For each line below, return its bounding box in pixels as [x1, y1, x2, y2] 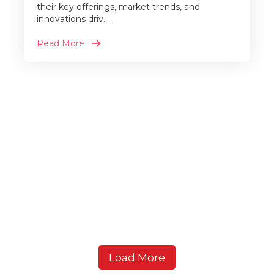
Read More [37, 38, 84, 50]
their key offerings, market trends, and [37, 1, 200, 13]
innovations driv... [37, 13, 109, 25]
